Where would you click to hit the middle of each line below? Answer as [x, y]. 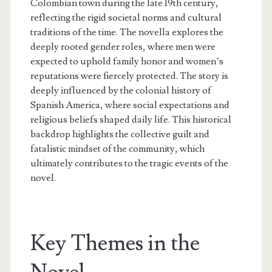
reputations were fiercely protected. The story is [129, 76]
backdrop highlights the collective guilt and [120, 134]
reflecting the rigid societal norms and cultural [126, 18]
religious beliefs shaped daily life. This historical [131, 120]
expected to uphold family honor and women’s [127, 62]
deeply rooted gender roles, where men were [123, 47]
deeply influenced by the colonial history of [121, 91]
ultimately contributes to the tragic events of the [129, 164]
